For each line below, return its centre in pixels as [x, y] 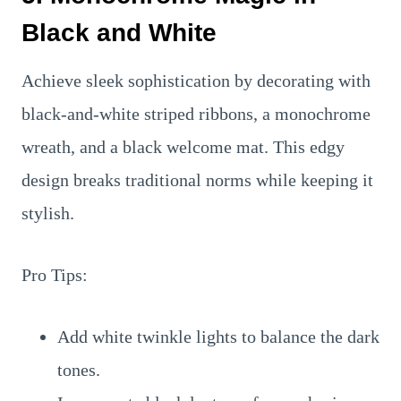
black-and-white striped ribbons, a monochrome [196, 114]
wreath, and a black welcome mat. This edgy [183, 147]
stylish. [48, 213]
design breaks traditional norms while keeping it [197, 180]
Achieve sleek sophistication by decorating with [196, 81]
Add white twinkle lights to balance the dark [218, 337]
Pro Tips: [55, 275]
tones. [79, 370]
